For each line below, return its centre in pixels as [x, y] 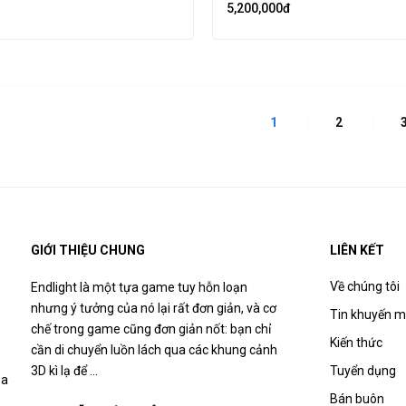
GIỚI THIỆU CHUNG [87, 251]
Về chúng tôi [364, 287]
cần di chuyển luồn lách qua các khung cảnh [154, 350]
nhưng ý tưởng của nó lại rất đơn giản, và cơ [153, 309]
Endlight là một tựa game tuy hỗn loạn [139, 288]
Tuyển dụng [362, 371]
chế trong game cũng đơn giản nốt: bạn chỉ [150, 329]
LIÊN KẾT [357, 251]
